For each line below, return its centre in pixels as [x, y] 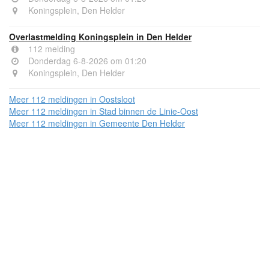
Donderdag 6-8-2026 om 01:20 [86, 60]
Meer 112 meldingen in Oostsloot [72, 99]
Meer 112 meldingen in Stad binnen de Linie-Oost [104, 111]
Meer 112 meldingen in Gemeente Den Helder [97, 123]
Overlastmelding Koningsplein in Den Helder [100, 36]
